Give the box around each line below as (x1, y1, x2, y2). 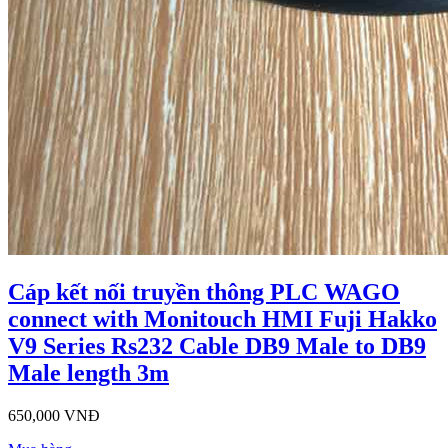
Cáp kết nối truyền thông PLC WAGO (8, 279, 400, 306)
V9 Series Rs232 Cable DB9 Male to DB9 (8, 333, 426, 360)
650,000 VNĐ (8, 407, 100, 425)
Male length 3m (8, 360, 169, 387)
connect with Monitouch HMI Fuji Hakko (8, 306, 437, 333)
